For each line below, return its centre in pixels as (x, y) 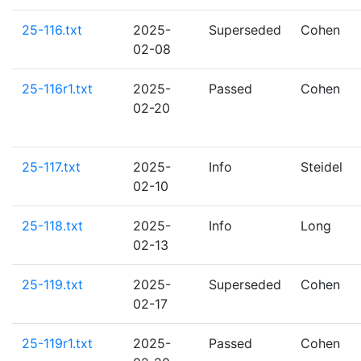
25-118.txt (52, 226)
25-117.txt (51, 167)
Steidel (322, 167)
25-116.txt (52, 30)
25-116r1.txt (57, 89)
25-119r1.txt (57, 343)
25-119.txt (52, 284)
